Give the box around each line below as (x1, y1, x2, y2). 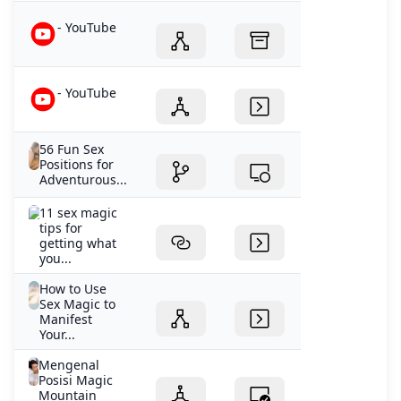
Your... (38, 325, 75, 343)
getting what (38, 234, 116, 252)
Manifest (38, 310, 92, 328)
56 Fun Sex (39, 140, 104, 158)
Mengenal (38, 355, 100, 373)
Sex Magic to (38, 294, 115, 312)
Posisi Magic (38, 371, 114, 388)
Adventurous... (39, 170, 127, 188)
